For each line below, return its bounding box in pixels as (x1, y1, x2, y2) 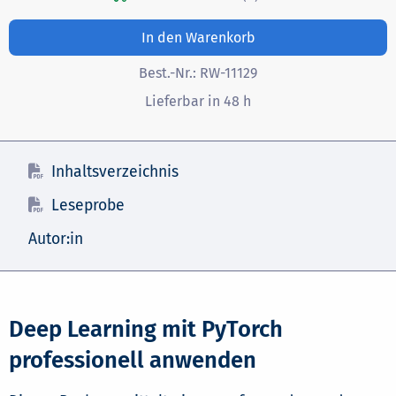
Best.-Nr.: (139, 65, 200, 82)
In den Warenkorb (141, 29, 255, 47)
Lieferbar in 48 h (145, 93, 251, 110)
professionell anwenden (9, 346, 256, 375)
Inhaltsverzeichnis (51, 163, 179, 182)
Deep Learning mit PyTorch (9, 316, 283, 344)
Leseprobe (51, 196, 125, 216)
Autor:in (28, 230, 83, 249)
